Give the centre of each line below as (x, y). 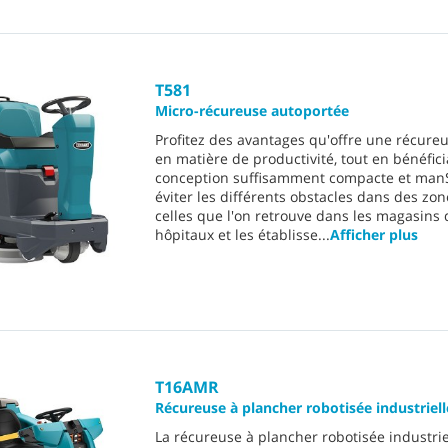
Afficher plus (374, 235)
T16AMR (187, 387)
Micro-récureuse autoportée (252, 111)
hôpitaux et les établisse (236, 235)
